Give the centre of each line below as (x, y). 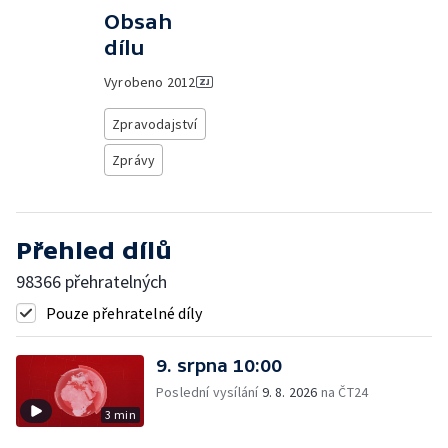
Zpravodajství (155, 124)
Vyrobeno (135, 82)
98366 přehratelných (91, 281)
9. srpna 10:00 (219, 365)
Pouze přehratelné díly (124, 313)
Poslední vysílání (209, 392)
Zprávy (134, 160)
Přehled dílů (94, 250)
